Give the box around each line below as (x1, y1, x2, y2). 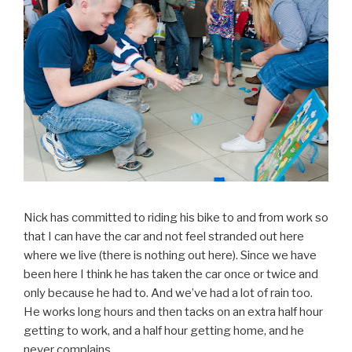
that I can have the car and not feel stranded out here (24, 229, 304, 244)
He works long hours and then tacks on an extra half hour (24, 305, 323, 320)
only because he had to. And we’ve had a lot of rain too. (24, 286, 313, 301)
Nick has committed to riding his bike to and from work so (24, 211, 328, 225)
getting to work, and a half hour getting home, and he (24, 324, 304, 339)
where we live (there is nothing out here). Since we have (24, 248, 317, 263)
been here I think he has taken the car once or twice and (24, 267, 318, 282)
